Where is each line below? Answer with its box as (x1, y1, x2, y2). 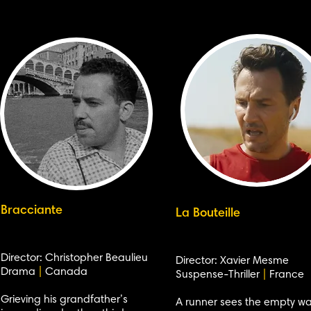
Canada (42, 267, 87, 278)
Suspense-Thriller (176, 269, 262, 280)
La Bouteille (176, 208, 240, 220)
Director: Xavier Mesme (176, 255, 289, 267)
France (267, 269, 304, 280)
